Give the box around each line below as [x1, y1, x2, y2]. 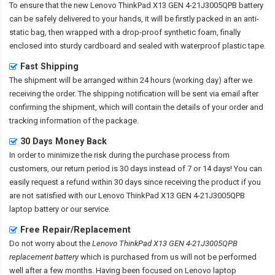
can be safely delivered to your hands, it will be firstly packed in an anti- [9, 14, 259, 24]
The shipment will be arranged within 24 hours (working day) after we [9, 76, 252, 85]
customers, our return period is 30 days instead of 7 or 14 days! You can [9, 164, 262, 174]
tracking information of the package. [9, 116, 139, 126]
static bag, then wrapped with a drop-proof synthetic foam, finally [9, 28, 241, 37]
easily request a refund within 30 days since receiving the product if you [9, 177, 261, 187]
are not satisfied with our [9, 191, 98, 201]
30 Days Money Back [20, 136, 107, 147]
